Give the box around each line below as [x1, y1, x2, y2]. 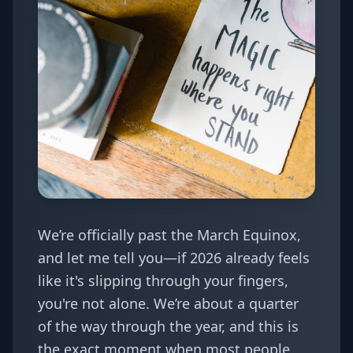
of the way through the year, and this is [38, 317, 299, 336]
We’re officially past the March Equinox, [38, 225, 301, 244]
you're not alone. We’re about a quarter [38, 294, 299, 313]
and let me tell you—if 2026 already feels [38, 248, 310, 267]
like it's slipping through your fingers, [38, 271, 288, 290]
